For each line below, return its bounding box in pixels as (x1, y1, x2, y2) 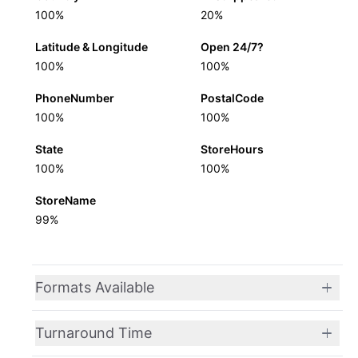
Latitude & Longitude (35, 40, 148, 54)
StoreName (35, 193, 96, 207)
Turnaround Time (35, 324, 152, 341)
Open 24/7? (200, 40, 264, 54)
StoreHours (200, 142, 264, 156)
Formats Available (35, 279, 154, 296)
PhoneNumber (35, 91, 114, 105)
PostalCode (200, 91, 264, 105)
